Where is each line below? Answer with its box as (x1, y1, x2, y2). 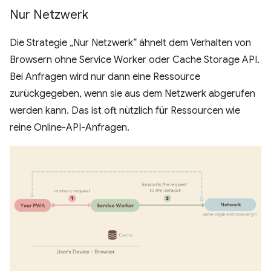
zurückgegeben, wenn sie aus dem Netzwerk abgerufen (10, 87, 255, 100)
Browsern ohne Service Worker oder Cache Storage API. (10, 53, 260, 66)
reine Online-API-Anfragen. (10, 121, 129, 134)
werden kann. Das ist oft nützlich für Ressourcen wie (10, 104, 240, 117)
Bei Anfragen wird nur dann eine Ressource (10, 70, 200, 83)
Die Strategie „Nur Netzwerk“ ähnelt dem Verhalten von (10, 36, 251, 49)
